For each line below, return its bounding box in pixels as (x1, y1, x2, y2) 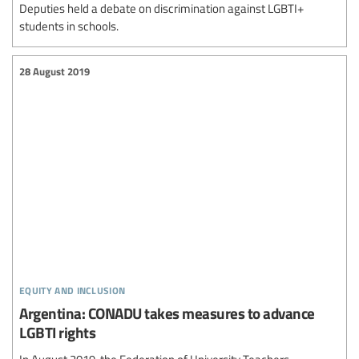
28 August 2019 (19, 64, 90, 79)
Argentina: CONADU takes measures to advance (19, 301, 315, 324)
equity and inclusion (19, 277, 126, 298)
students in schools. (19, 17, 119, 34)
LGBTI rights (19, 321, 95, 343)
